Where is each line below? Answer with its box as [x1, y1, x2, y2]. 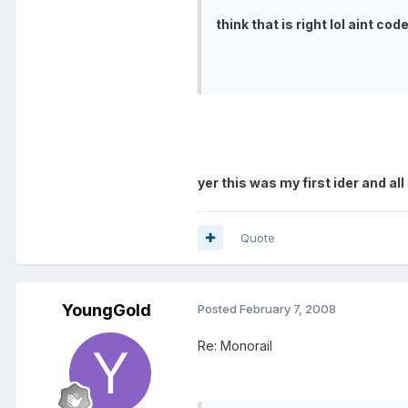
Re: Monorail [198, 337, 272, 353]
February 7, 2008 [240, 301, 336, 316]
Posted [198, 301, 240, 316]
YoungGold [62, 300, 151, 320]
